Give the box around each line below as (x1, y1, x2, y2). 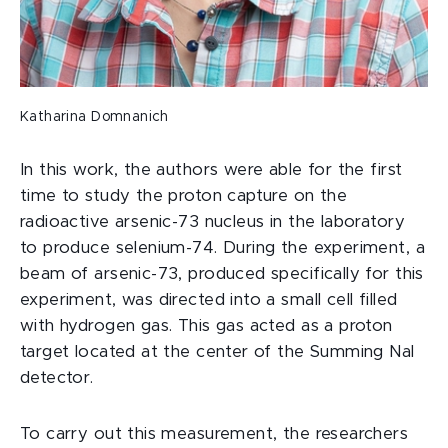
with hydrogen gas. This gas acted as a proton (20, 318, 393, 334)
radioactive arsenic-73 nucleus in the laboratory (20, 214, 405, 230)
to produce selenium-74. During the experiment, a (20, 240, 425, 256)
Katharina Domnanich (20, 110, 169, 124)
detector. (20, 370, 94, 386)
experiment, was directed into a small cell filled (20, 292, 398, 308)
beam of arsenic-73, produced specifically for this (20, 266, 424, 282)
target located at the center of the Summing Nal (20, 344, 415, 360)
